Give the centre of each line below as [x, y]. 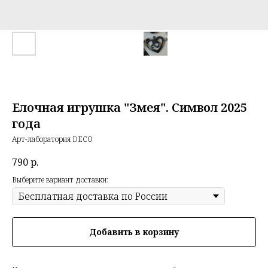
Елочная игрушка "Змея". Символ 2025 [130, 107]
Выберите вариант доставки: [60, 180]
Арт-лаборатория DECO [52, 139]
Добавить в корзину [134, 232]
